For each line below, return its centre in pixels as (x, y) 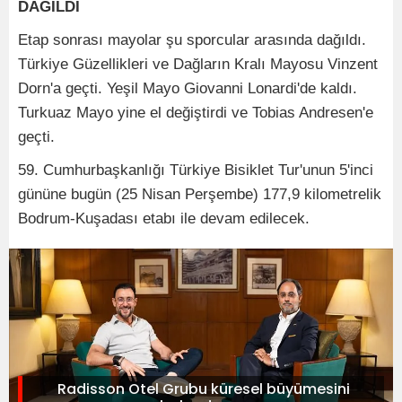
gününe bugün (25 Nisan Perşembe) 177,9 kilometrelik (200, 194)
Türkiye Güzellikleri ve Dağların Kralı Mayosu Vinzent (198, 64)
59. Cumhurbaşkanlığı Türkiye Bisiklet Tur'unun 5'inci (196, 170)
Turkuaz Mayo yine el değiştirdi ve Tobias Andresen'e (196, 112)
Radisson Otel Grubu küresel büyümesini (203, 389)
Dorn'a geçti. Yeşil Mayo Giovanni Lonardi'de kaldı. (188, 88)
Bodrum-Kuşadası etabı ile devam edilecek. (164, 218)
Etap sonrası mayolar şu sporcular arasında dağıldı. (192, 39)
